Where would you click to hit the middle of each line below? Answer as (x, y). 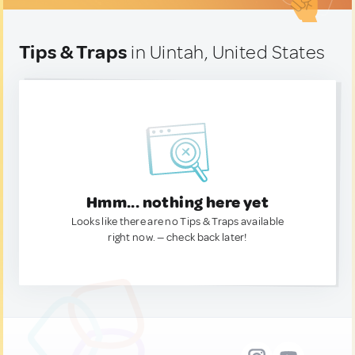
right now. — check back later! (177, 237)
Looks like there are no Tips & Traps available (177, 221)
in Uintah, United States (226, 52)
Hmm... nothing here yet (177, 202)
